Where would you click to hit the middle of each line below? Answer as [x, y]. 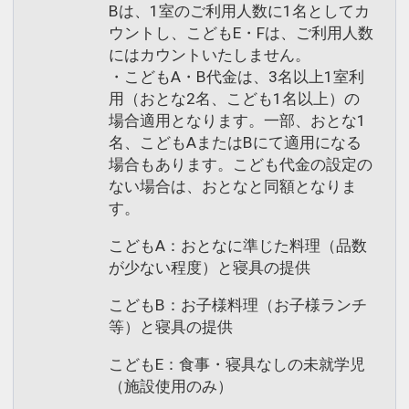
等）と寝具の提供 [171, 327]
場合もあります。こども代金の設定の [241, 164]
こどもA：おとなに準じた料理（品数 [238, 245]
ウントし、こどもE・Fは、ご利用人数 [241, 32]
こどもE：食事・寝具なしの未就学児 [237, 365]
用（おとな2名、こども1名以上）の [234, 98]
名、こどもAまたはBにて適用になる [235, 142]
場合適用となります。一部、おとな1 [237, 120]
